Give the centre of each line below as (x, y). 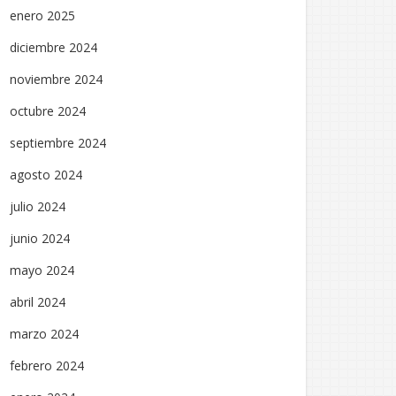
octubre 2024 (48, 111)
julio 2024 (38, 206)
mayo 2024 (42, 270)
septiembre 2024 (58, 143)
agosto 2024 (46, 175)
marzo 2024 (44, 334)
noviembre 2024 (56, 79)
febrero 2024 (47, 366)
